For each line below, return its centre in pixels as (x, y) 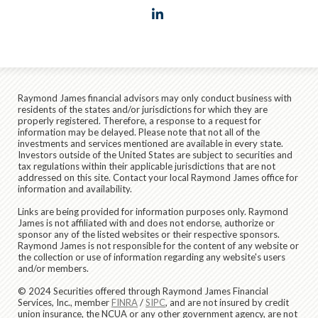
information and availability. (75, 188)
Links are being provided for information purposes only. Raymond (153, 211)
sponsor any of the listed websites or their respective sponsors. (149, 234)
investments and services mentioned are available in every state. (150, 143)
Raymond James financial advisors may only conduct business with (155, 98)
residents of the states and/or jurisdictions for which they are (143, 109)
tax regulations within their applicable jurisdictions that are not (147, 166)
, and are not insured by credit (227, 302)
